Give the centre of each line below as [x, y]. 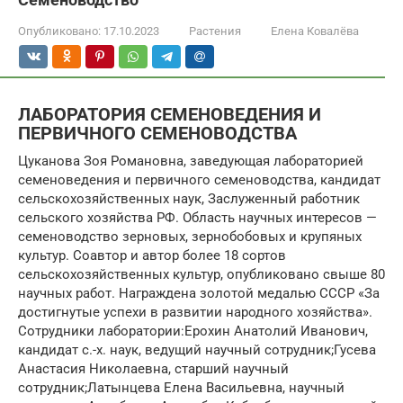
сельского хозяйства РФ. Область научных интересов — [197, 217]
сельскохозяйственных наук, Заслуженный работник [189, 198]
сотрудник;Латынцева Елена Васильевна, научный [181, 387]
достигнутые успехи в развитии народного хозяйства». [195, 312]
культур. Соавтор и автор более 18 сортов [152, 255]
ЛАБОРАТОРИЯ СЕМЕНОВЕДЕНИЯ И [170, 115]
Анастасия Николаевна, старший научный [153, 368]
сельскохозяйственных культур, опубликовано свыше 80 [201, 274]
